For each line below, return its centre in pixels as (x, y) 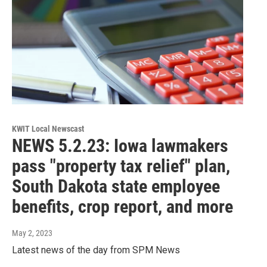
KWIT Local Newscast (48, 129)
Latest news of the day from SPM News (96, 250)
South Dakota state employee (116, 187)
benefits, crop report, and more (122, 207)
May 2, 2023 (32, 233)
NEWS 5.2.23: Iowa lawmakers (120, 146)
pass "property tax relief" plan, (121, 166)
